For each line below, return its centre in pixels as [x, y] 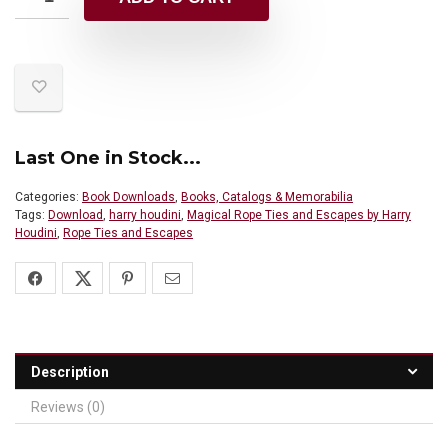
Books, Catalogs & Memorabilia [267, 197]
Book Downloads [128, 197]
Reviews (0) [68, 407]
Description [70, 372]
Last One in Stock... [108, 158]
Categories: [48, 197]
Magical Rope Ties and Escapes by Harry [299, 215]
